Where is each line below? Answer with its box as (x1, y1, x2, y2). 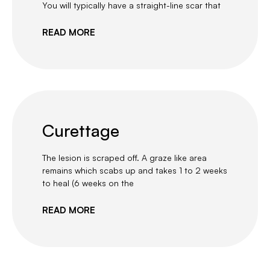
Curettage (42, 120, 119, 142)
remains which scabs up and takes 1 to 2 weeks (42, 165, 227, 176)
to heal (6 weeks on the (42, 178, 134, 189)
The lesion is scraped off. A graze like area (42, 152, 207, 163)
